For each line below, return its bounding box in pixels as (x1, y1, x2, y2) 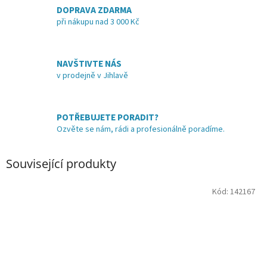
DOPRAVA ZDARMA (57, 3, 132, 17)
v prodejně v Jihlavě (57, 69, 128, 82)
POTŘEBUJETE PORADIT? (57, 110, 159, 124)
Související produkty (6, 156, 116, 172)
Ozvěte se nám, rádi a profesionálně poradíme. (57, 123, 225, 135)
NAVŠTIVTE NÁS (57, 57, 122, 70)
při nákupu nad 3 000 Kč (57, 15, 139, 28)
